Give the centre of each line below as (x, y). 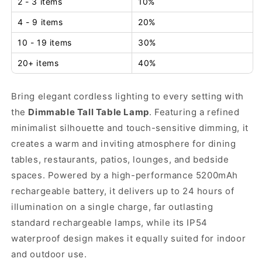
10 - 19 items (45, 42)
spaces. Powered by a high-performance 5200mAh (125, 175)
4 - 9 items (40, 22)
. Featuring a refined (194, 112)
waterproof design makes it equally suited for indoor (129, 238)
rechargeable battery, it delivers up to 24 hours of (123, 191)
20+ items (38, 63)
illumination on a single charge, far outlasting (112, 206)
